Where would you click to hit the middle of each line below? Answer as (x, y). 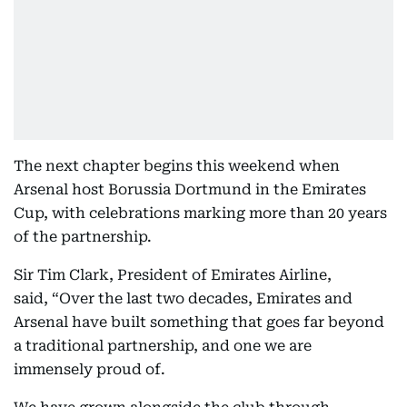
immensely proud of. (89, 369)
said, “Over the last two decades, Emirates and (183, 298)
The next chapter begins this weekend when (177, 166)
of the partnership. (83, 237)
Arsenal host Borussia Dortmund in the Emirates (190, 189)
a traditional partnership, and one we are (163, 346)
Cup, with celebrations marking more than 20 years (200, 213)
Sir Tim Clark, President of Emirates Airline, (173, 275)
